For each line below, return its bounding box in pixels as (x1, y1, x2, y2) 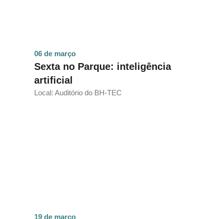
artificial (34, 74, 73, 86)
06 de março (34, 49, 76, 58)
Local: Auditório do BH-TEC (34, 88, 122, 97)
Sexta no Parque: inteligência (34, 61, 171, 72)
